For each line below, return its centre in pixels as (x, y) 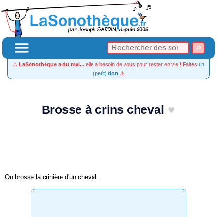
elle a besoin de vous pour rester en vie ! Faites (141, 64)
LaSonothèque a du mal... (52, 64)
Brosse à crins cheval (103, 110)
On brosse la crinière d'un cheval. (52, 177)
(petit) (100, 73)
